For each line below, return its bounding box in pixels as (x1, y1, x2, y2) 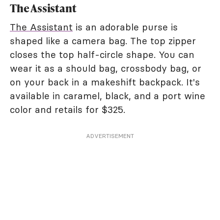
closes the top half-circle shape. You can (10, 48, 194, 60)
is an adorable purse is (73, 21, 178, 33)
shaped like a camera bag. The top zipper (10, 34, 196, 47)
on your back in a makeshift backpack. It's (10, 76, 200, 88)
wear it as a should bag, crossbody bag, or (10, 62, 201, 74)
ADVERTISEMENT (86, 132, 134, 139)
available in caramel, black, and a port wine (10, 89, 205, 102)
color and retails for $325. (10, 103, 125, 115)
